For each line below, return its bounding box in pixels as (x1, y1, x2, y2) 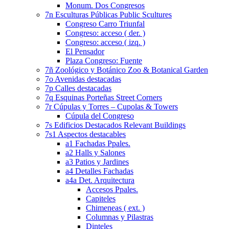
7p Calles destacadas (45, 84, 111, 93)
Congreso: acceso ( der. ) (65, 29, 145, 38)
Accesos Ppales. (86, 185, 138, 194)
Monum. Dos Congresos (65, 1, 145, 10)
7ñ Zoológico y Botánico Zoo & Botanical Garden (45, 65, 208, 75)
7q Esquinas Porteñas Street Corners (45, 93, 162, 102)
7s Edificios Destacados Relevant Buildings (45, 121, 186, 130)
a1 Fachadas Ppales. (65, 139, 130, 148)
